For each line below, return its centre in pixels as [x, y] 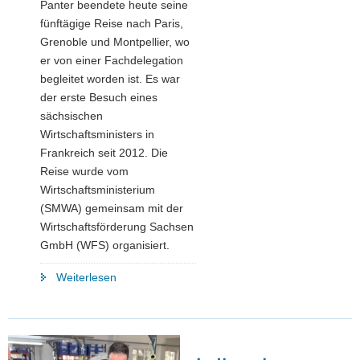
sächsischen [72, 115]
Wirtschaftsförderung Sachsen [117, 226]
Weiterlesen [86, 277]
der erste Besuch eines [99, 97]
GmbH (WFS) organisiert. [105, 245]
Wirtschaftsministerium [98, 189]
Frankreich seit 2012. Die [104, 152]
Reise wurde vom [84, 171]
